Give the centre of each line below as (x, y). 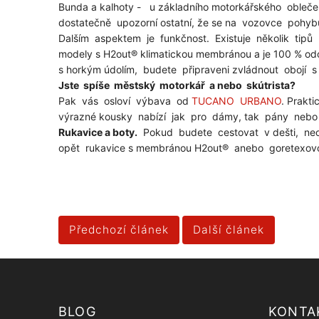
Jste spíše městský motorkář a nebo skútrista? (178, 85)
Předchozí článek (119, 230)
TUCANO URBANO (236, 101)
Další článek (229, 230)
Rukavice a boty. (98, 132)
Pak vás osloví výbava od (125, 101)
